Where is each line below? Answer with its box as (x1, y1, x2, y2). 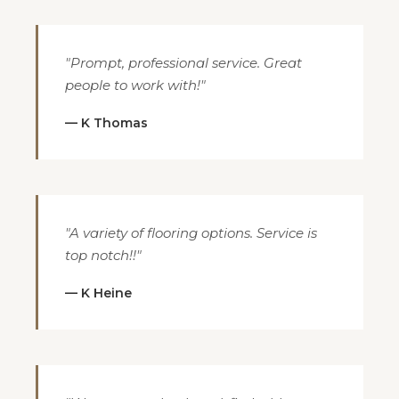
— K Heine (65, 285, 132, 301)
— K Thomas (65, 115, 148, 131)
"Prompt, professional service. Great (65, 54, 302, 71)
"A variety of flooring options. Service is (65, 224, 317, 241)
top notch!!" (65, 247, 142, 264)
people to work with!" (65, 77, 206, 94)
